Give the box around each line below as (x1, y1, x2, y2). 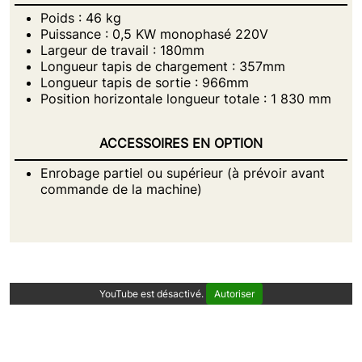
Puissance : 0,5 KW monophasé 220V (40, 26, 268, 42)
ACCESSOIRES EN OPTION (99, 135, 263, 151)
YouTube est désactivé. (99, 288, 206, 300)
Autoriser (214, 288, 255, 300)
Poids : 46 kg (40, 10, 121, 26)
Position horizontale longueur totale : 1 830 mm (40, 90, 331, 107)
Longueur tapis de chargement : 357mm (40, 58, 285, 74)
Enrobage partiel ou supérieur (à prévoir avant (40, 165, 325, 181)
